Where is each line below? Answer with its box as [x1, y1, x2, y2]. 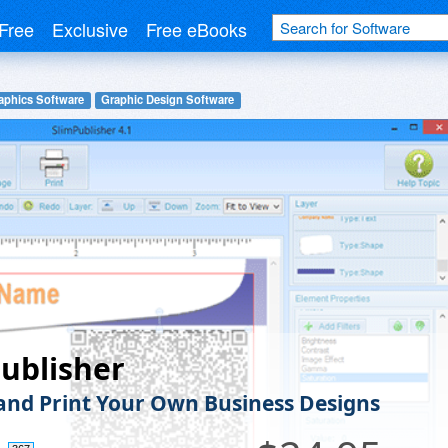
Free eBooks [146, 16, 247, 42]
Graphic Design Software [101, 91, 235, 108]
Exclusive [52, 16, 128, 42]
